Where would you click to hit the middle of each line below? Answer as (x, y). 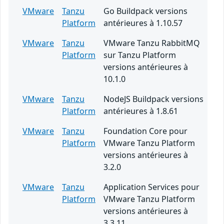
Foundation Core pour (145, 131)
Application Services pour (151, 187)
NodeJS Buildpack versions (153, 99)
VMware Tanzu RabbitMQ (152, 43)
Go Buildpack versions (145, 11)
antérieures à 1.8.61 (141, 111)
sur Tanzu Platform (140, 55)
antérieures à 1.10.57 (143, 23)
